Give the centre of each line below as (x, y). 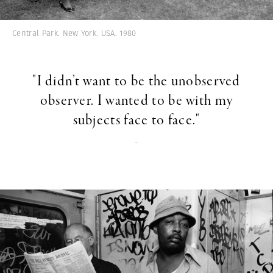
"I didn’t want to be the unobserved (136, 82)
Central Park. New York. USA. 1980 (74, 34)
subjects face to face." (136, 121)
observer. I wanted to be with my (136, 101)
